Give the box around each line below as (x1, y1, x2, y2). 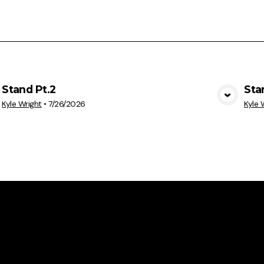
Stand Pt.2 (2, 83, 56, 96)
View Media (91, 95, 156, 113)
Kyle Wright (2, 98, 42, 110)
